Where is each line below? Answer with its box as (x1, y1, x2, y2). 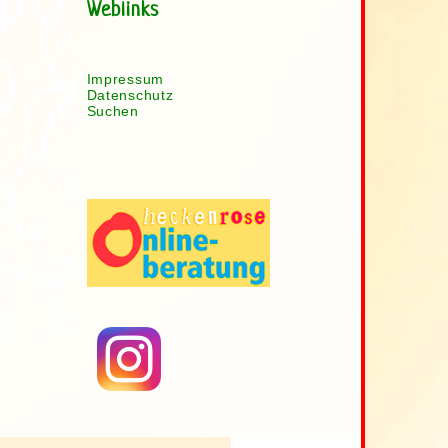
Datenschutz (86, 87, 174, 103)
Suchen (86, 103, 139, 119)
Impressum (86, 71, 164, 87)
